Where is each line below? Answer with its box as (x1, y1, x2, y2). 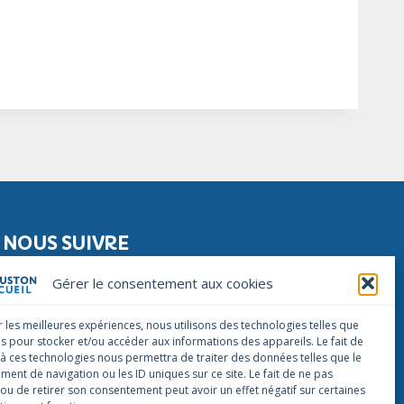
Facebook (25, 262, 84, 280)
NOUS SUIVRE (3, 233, 129, 255)
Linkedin (198, 262, 247, 280)
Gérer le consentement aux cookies (52, 274, 274, 292)
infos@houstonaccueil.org (3, 325, 154, 342)
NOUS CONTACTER (3, 298, 179, 321)
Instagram (111, 262, 171, 280)
